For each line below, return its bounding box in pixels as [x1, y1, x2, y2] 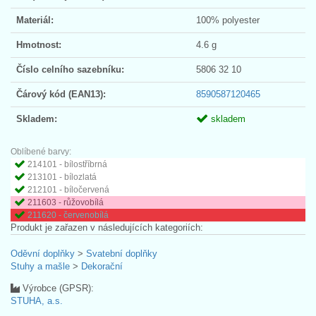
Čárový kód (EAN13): [16, 88, 106, 99]
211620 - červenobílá [28, 209, 109, 220]
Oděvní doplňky [11, 248, 75, 259]
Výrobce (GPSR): [20, 282, 94, 293]
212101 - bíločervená [28, 184, 109, 195]
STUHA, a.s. [11, 295, 63, 306]
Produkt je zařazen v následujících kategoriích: [11, 221, 203, 233]
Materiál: [16, 14, 54, 25]
